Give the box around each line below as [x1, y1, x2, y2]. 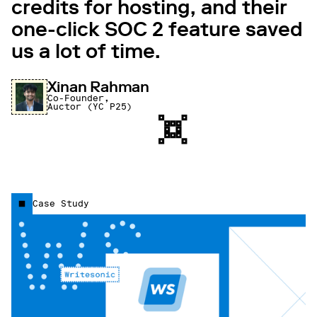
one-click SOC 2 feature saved [11, 17, 303, 41]
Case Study [33, 198, 89, 209]
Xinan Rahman [47, 77, 150, 96]
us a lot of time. [11, 39, 161, 63]
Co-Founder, [47, 93, 110, 103]
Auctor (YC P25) [47, 101, 132, 112]
